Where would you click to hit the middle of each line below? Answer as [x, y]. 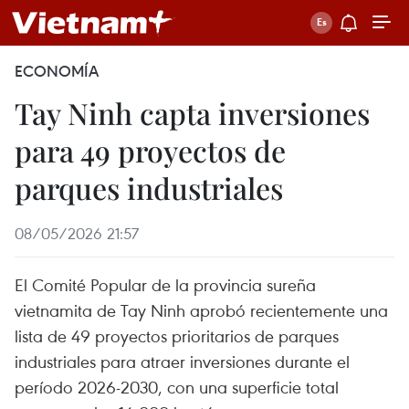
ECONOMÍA [57, 71]
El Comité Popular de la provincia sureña [165, 284]
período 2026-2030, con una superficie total [177, 387]
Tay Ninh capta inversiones [192, 113]
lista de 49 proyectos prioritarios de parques [177, 336]
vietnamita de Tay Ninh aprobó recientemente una [201, 310]
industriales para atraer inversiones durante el [182, 361]
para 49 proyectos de [150, 150]
